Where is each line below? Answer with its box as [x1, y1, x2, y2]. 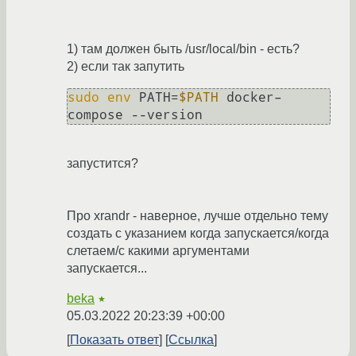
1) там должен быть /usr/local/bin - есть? [67, 42, 300, 56]
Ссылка [168, 333, 214, 347]
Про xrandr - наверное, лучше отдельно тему [67, 209, 328, 223]
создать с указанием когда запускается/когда [67, 226, 329, 241]
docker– [219, 90, 282, 106]
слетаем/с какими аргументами [67, 244, 250, 258]
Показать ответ [70, 333, 159, 347]
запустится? [67, 157, 138, 171]
